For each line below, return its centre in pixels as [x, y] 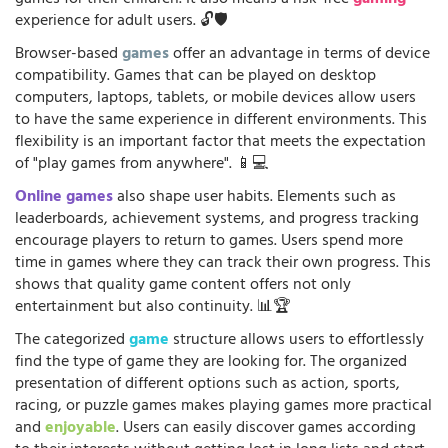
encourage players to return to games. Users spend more [209, 241]
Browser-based [68, 54]
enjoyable [80, 428]
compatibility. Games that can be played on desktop [195, 76]
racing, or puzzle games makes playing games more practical [223, 406]
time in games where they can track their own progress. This [223, 263]
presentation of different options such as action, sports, [207, 384]
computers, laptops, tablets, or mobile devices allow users [215, 98]
